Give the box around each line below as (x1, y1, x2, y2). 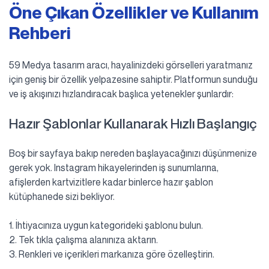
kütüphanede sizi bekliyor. (9, 190, 115, 203)
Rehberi (9, 22, 71, 44)
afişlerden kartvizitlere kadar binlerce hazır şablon (9, 176, 213, 189)
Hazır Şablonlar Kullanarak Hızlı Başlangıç (9, 115, 257, 132)
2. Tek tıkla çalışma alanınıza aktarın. (9, 234, 158, 246)
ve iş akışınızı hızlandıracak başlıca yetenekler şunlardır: (9, 88, 234, 100)
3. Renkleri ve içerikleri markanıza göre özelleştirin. (9, 248, 214, 261)
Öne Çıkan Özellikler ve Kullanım (9, 2, 259, 23)
